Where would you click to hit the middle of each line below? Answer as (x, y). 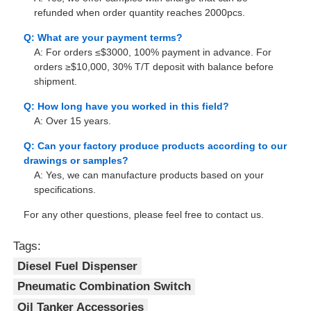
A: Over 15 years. (73, 121)
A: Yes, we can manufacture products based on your (149, 175)
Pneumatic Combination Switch (104, 287)
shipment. (56, 82)
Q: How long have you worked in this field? (127, 107)
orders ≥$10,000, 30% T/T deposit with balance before (154, 67)
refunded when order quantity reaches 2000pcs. (140, 13)
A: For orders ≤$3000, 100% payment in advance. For (153, 52)
